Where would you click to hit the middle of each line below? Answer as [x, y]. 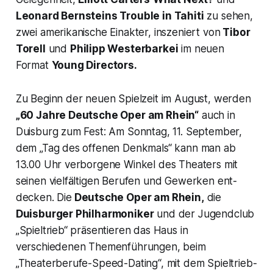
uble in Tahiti [170, 16]
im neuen [201, 48]
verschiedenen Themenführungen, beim [111, 246]
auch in [217, 115]
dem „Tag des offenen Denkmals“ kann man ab [126, 148]
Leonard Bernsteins [68, 16]
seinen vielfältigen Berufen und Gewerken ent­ [126, 181]
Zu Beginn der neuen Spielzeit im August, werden [133, 98]
